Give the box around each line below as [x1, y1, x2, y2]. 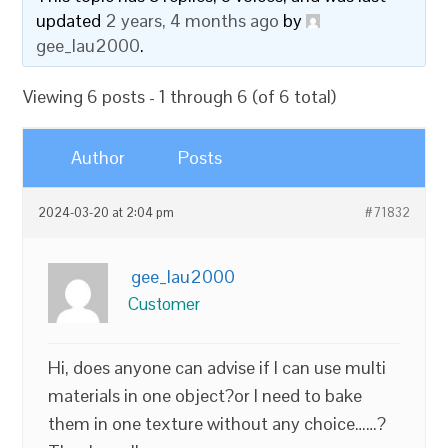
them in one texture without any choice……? [48, 412, 387, 435]
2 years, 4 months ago [105, 9, 280, 32]
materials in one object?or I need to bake [48, 384, 363, 407]
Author [71, 146, 126, 169]
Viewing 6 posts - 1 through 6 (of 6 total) [23, 85, 337, 108]
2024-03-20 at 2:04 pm [38, 205, 175, 221]
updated [36, 9, 106, 32]
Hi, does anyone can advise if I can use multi [48, 356, 387, 379]
